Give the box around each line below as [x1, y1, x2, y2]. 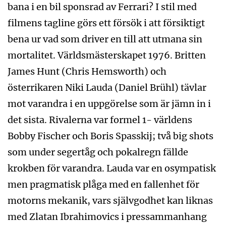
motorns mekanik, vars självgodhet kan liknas [8, 194, 213, 206]
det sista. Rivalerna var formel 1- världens [8, 114, 192, 126]
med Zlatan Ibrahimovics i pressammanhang [8, 210, 207, 222]
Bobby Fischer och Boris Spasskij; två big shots [8, 130, 213, 142]
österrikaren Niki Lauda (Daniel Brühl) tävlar [8, 81, 206, 93]
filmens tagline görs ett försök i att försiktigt [8, 17, 205, 29]
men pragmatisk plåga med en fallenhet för [8, 178, 199, 190]
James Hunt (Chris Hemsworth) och [8, 65, 166, 77]
